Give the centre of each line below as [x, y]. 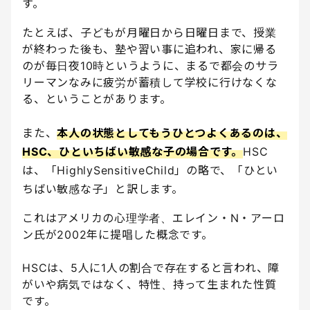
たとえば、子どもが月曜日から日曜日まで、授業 [149, 33]
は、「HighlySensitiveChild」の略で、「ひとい [150, 171]
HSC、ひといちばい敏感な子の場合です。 [133, 152]
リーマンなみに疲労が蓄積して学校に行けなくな [150, 83]
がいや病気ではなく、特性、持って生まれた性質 [149, 285]
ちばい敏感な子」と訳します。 [103, 189]
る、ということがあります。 [97, 99]
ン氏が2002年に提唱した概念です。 [118, 235]
